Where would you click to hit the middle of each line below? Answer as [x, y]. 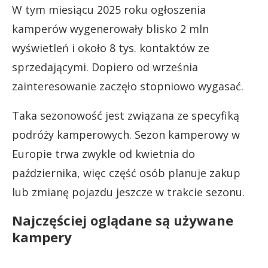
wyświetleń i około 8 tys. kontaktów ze [111, 48]
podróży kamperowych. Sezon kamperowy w [126, 134]
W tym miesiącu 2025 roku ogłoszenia [109, 9]
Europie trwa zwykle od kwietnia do [103, 153]
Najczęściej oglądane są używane [123, 220]
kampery [42, 237]
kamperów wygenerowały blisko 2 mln [110, 28]
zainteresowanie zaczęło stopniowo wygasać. [128, 86]
